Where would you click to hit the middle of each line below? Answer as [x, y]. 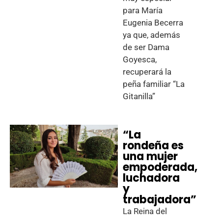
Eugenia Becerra [153, 23]
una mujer [151, 156]
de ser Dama [146, 47]
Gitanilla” [139, 96]
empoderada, [160, 167]
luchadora [151, 178]
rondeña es [153, 146]
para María [143, 10]
